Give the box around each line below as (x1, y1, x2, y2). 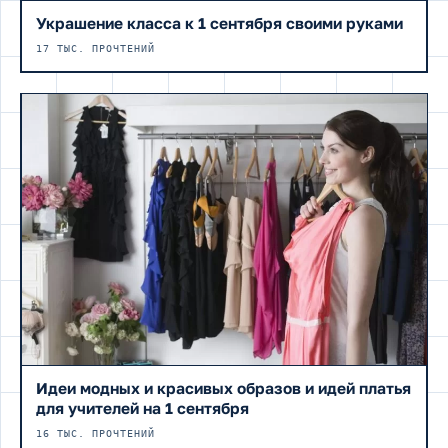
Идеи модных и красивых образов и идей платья (35, 379, 411, 398)
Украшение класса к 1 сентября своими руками (35, 14, 403, 33)
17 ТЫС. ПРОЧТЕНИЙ (35, 43, 155, 55)
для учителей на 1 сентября (35, 399, 249, 418)
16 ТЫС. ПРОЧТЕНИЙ (35, 428, 155, 440)
